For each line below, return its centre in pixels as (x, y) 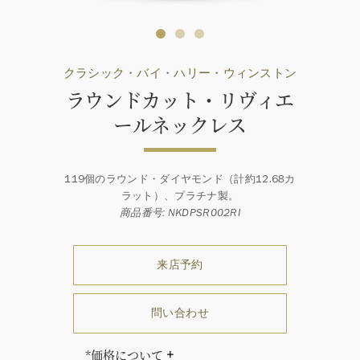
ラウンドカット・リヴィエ (180, 99)
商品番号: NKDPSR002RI (180, 213)
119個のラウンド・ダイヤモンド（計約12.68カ (180, 179)
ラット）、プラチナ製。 (180, 196)
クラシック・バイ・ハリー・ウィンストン (180, 73)
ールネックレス (180, 124)
